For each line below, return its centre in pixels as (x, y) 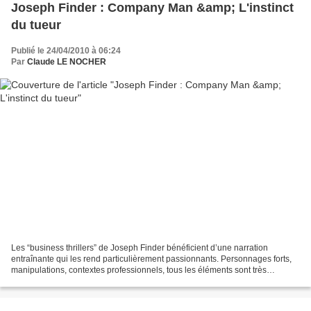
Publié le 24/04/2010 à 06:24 (66, 51)
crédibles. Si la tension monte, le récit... (84, 281)
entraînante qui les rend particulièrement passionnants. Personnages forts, (151, 259)
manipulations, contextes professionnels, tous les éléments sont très (139, 270)
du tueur (36, 25)
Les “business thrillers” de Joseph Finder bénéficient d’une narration (140, 247)
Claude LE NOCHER (67, 62)
